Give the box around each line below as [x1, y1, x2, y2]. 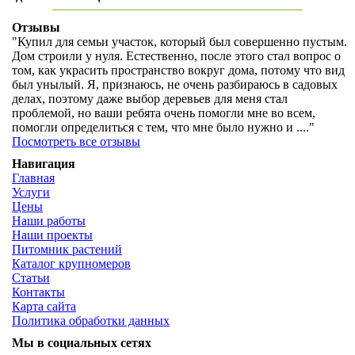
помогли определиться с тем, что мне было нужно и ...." [12, 120, 315, 134]
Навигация [12, 157, 75, 170]
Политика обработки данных [12, 314, 170, 327]
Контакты [12, 285, 65, 299]
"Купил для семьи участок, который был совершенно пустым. [12, 35, 347, 48]
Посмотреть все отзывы [12, 135, 140, 148]
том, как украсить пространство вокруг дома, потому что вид [12, 63, 345, 77]
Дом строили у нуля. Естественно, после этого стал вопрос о [12, 49, 341, 63]
